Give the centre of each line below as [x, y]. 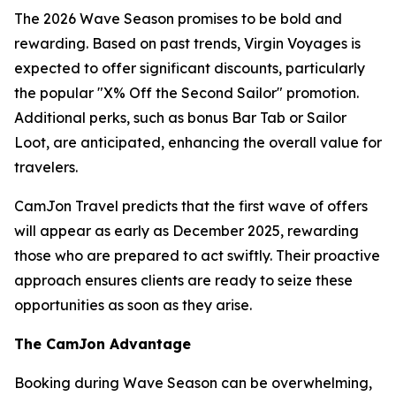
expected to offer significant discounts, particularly [190, 68]
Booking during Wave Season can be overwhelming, [193, 383]
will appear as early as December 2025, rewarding [187, 231]
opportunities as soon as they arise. [133, 305]
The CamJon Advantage [103, 344]
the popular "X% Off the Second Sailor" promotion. [187, 93]
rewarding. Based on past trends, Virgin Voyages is [187, 43]
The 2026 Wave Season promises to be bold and [178, 19]
